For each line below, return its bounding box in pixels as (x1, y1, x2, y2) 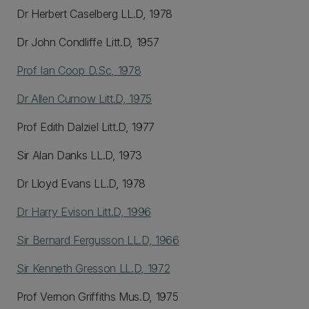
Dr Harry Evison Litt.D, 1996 (17, 205, 152, 219)
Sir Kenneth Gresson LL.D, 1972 (17, 261, 170, 275)
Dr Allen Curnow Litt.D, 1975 (17, 92, 152, 106)
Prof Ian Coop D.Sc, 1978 (17, 63, 141, 77)
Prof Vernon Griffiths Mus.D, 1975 (17, 290, 179, 303)
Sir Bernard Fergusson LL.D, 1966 (17, 233, 179, 247)
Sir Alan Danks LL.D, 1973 (17, 148, 142, 162)
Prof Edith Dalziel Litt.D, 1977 (17, 120, 155, 134)
